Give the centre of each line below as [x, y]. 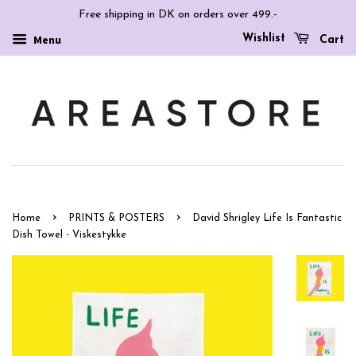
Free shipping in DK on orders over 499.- [178, 15]
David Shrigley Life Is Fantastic [267, 219]
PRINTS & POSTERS [116, 219]
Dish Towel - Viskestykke [69, 235]
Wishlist [264, 38]
